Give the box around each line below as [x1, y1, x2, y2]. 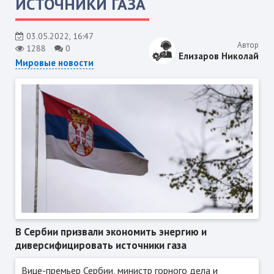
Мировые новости [15, 56, 94, 68]
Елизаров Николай [179, 50, 259, 62]
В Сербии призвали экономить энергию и [15, 225, 207, 239]
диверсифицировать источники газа [15, 239, 187, 253]
